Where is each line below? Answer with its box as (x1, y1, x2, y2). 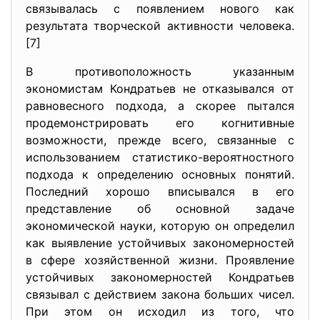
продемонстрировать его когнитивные (26, 116, 294, 130)
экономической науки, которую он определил (26, 219, 294, 233)
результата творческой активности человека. (26, 19, 294, 33)
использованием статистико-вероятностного (26, 150, 294, 164)
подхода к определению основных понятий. (26, 167, 294, 181)
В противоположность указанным (26, 64, 294, 79)
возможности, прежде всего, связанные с (26, 133, 294, 147)
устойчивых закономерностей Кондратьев (26, 270, 294, 284)
